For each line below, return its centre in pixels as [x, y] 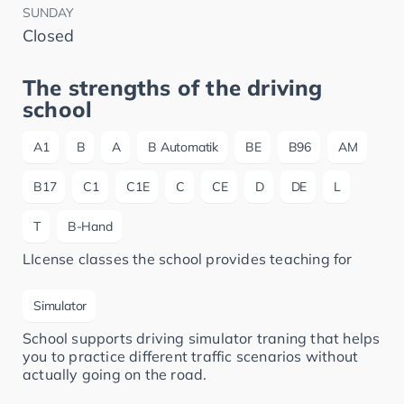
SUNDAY [48, 13]
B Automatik [184, 147]
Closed [49, 36]
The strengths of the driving [173, 88]
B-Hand [90, 227]
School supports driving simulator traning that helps [202, 339]
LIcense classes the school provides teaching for [188, 259]
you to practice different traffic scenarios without [191, 357]
